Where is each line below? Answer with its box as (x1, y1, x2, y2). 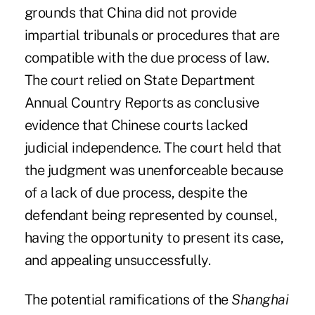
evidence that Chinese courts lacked (24, 117, 248, 134)
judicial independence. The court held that (24, 139, 282, 157)
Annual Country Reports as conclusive (24, 94, 259, 112)
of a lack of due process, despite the (24, 184, 247, 202)
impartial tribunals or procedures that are (24, 27, 280, 44)
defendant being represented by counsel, (24, 207, 278, 224)
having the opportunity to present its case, (24, 229, 284, 247)
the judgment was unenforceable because (24, 162, 283, 179)
